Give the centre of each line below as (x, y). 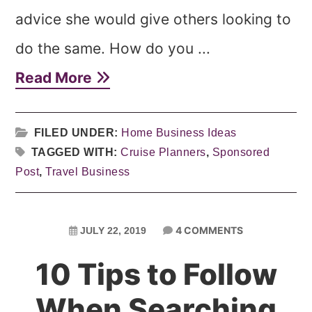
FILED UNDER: (78, 133)
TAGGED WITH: (76, 152)
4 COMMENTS (209, 230)
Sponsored (241, 152)
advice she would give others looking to (154, 19)
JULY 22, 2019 (113, 231)
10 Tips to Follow (156, 274)
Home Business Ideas (179, 133)
